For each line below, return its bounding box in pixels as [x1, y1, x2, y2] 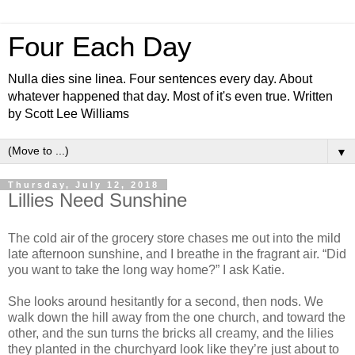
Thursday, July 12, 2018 [8, 180, 159, 189]
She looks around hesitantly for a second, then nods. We [8, 294, 323, 308]
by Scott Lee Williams [8, 107, 129, 120]
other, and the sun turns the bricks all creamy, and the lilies [8, 326, 334, 340]
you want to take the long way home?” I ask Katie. [8, 262, 288, 277]
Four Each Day [8, 32, 192, 62]
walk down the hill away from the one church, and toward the [8, 310, 345, 324]
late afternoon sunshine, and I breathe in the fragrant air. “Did [8, 246, 346, 261]
